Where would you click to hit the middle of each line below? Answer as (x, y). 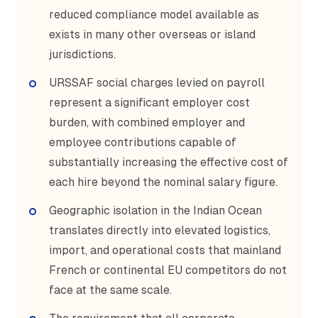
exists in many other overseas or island (152, 34)
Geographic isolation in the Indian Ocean (155, 210)
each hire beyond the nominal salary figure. (163, 182)
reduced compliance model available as (154, 15)
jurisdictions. (82, 54)
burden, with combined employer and (147, 122)
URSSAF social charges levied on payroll (157, 83)
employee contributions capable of (143, 142)
